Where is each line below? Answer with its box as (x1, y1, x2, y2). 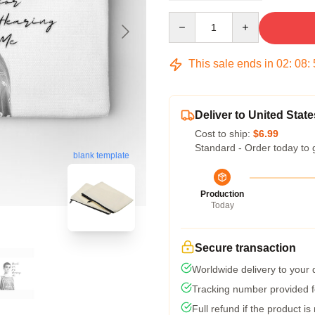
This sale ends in (186, 58, 276, 70)
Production (200, 189, 244, 199)
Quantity (168, 13, 205, 24)
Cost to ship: (195, 128, 253, 139)
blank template (73, 150, 129, 161)
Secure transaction (195, 242, 296, 254)
